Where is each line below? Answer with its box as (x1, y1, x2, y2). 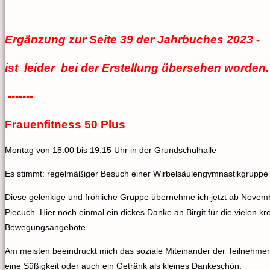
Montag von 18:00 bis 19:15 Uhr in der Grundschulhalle (5, 145, 216, 155)
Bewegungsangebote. (5, 222, 88, 232)
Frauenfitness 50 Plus (5, 118, 125, 131)
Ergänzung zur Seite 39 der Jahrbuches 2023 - (5, 33, 260, 46)
